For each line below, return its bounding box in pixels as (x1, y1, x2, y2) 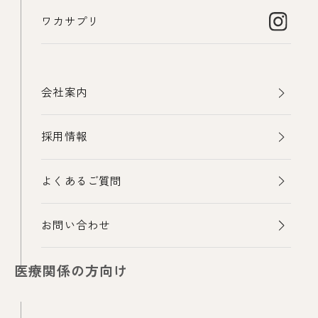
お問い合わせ (41, 216, 111, 234)
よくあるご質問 (41, 172, 122, 190)
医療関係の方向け (14, 261, 128, 281)
